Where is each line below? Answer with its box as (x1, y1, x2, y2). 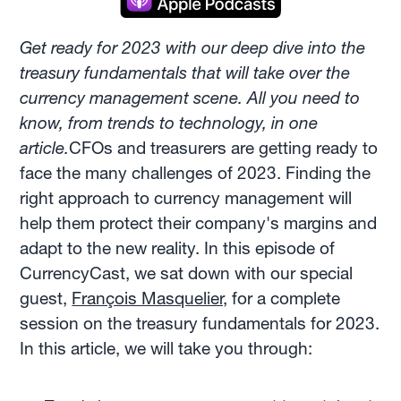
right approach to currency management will (20, 187, 353, 209)
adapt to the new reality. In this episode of (20, 237, 336, 259)
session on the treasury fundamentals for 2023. (20, 312, 380, 334)
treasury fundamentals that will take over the (20, 62, 351, 83)
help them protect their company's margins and (20, 212, 378, 234)
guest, (20, 287, 73, 309)
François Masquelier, (72, 287, 228, 309)
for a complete (227, 287, 341, 309)
